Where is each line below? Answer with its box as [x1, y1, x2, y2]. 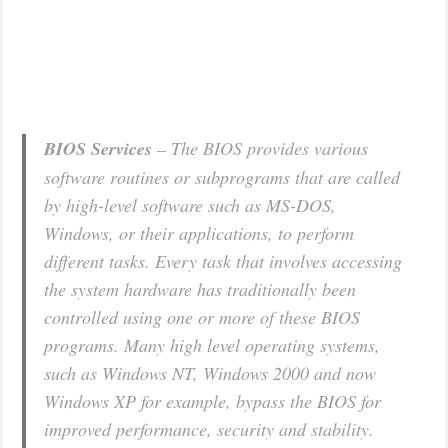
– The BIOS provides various [152, 135, 369, 160]
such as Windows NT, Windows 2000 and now [44, 360, 377, 385]
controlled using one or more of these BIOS [44, 304, 361, 329]
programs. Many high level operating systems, [44, 332, 381, 357]
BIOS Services [44, 135, 153, 161]
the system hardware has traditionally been [44, 276, 357, 301]
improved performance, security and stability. [44, 416, 375, 441]
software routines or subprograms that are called [44, 164, 401, 189]
